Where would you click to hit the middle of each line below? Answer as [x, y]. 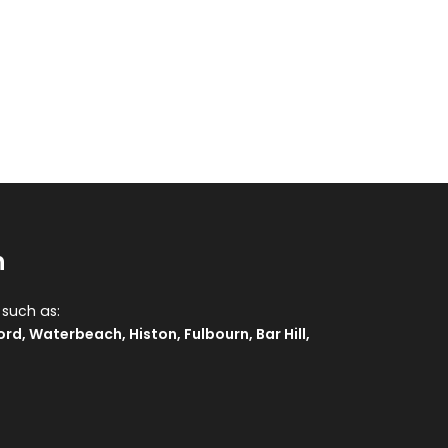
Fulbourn [216, 334]
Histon [152, 334]
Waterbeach [75, 334]
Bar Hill [280, 334]
